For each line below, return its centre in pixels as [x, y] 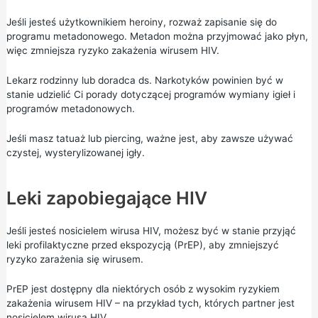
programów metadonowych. [70, 108]
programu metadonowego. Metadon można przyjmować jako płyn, [157, 36]
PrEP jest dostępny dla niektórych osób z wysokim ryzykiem [143, 289]
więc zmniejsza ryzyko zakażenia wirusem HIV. [113, 50]
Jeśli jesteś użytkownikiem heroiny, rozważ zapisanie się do [141, 22]
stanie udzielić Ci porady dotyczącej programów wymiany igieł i [150, 94]
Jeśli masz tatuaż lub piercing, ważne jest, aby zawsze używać [149, 138]
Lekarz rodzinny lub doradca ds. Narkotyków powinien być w [144, 80]
